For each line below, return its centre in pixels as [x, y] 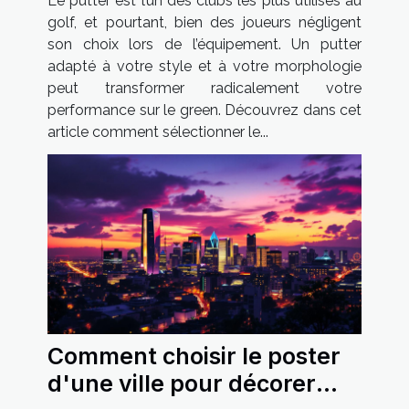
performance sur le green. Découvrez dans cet [204, 110]
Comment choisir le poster [194, 357]
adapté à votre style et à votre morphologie [204, 67]
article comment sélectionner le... [158, 132]
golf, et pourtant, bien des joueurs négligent [204, 23]
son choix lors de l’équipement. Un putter [204, 45]
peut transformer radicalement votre [204, 89]
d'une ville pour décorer [182, 384]
